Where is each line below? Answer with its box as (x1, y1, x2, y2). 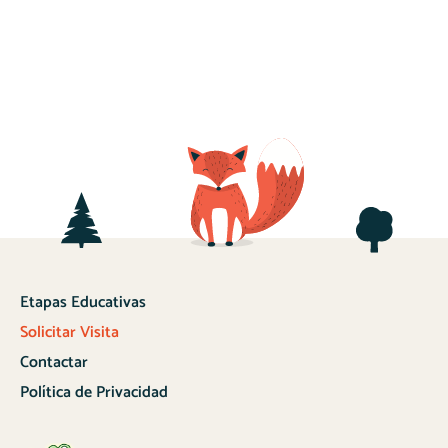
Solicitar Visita (20, 319, 119, 347)
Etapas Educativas (20, 289, 146, 317)
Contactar (20, 349, 88, 377)
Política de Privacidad (20, 379, 168, 407)
